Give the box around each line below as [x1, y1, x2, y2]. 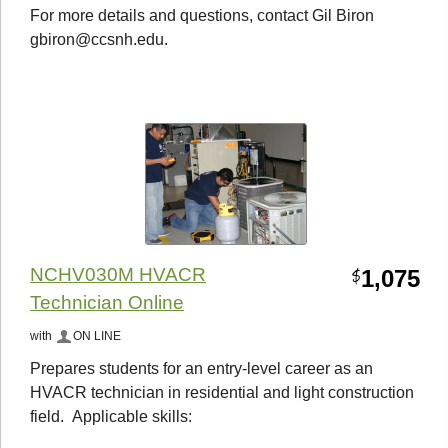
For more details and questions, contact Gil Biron [30, 7, 374, 25]
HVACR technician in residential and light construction [30, 383, 414, 401]
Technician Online [30, 291, 184, 313]
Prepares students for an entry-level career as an [30, 359, 373, 377]
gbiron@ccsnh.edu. [30, 31, 168, 49]
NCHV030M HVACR [30, 263, 206, 285]
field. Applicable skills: [30, 407, 192, 425]
